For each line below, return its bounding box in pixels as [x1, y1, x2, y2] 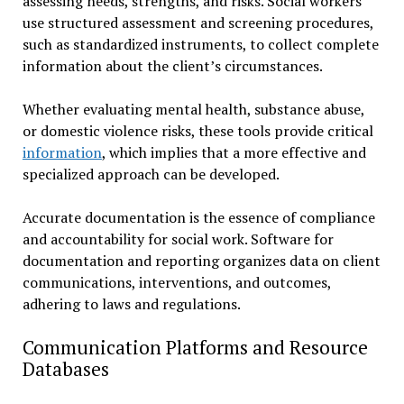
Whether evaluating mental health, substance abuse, [22, 98, 364, 119]
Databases [22, 355, 109, 381]
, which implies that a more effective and [101, 142, 366, 162]
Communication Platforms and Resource [22, 334, 368, 360]
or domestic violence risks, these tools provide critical [22, 120, 373, 141]
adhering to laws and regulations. [22, 293, 241, 314]
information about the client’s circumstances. [22, 55, 326, 76]
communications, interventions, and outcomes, [22, 271, 331, 292]
